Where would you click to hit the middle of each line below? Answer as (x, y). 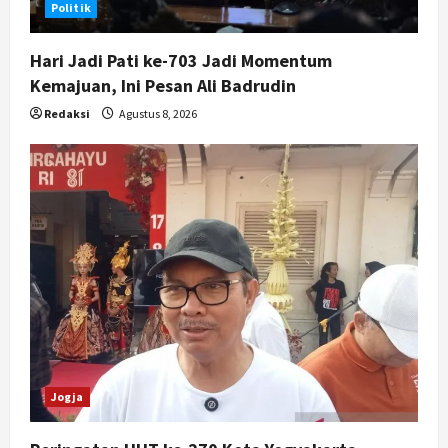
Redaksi (67, 114)
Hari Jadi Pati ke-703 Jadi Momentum (181, 61)
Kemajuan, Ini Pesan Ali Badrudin (163, 86)
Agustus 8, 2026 (157, 114)
